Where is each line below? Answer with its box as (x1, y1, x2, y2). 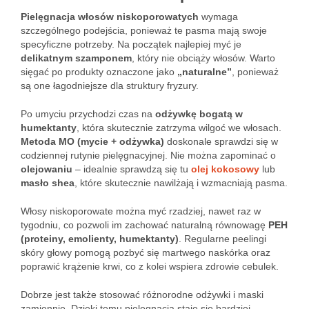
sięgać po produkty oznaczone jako (21, 66, 177, 77)
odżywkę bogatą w (155, 108, 243, 119)
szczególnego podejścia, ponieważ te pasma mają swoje (21, 25, 267, 36)
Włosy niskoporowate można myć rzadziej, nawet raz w (21, 206, 261, 217)
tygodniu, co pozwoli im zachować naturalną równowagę (21, 219, 268, 230)
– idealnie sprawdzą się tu (72, 163, 191, 175)
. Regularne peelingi (179, 233, 266, 244)
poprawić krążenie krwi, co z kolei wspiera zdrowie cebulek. (21, 261, 279, 272)
